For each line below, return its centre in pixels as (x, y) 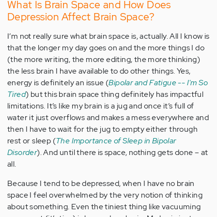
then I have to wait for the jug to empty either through (102, 129)
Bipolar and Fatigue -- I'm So (158, 83)
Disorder (22, 152)
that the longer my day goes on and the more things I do (106, 48)
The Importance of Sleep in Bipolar (116, 141)
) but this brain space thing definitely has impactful (115, 94)
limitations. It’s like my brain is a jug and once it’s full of (101, 106)
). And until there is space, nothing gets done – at (123, 152)
